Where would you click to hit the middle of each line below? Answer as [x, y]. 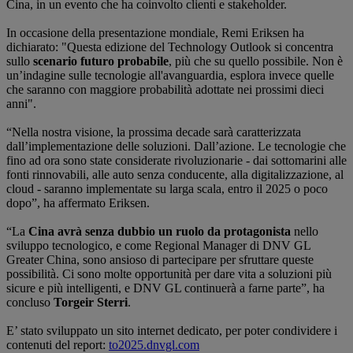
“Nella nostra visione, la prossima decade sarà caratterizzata [154, 132]
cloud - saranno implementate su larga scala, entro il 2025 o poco [167, 189]
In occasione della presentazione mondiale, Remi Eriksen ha [155, 33]
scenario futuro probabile [101, 61]
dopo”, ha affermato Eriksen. [78, 203]
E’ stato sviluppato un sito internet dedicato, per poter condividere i [172, 331]
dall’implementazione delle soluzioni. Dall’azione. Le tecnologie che [176, 147]
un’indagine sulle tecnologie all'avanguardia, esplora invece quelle [170, 76]
